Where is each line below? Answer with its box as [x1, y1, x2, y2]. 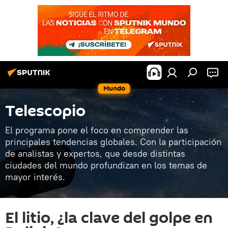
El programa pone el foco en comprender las [5, 124, 188, 136]
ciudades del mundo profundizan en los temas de [5, 159, 207, 171]
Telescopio [5, 100, 85, 122]
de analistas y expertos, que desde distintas [5, 148, 185, 159]
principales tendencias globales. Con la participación [5, 136, 221, 148]
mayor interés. [5, 171, 65, 183]
